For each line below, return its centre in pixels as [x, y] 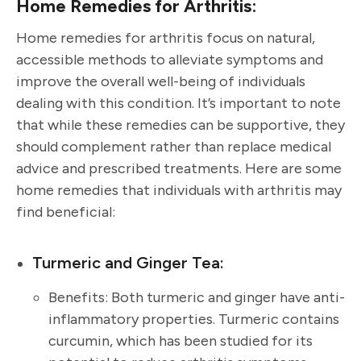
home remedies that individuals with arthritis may [179, 191]
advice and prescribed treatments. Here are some [179, 169]
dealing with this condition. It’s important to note [178, 104]
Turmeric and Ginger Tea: [128, 263]
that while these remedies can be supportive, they [180, 125]
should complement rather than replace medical [174, 147]
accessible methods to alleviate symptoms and [170, 60]
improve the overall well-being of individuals [161, 82]
